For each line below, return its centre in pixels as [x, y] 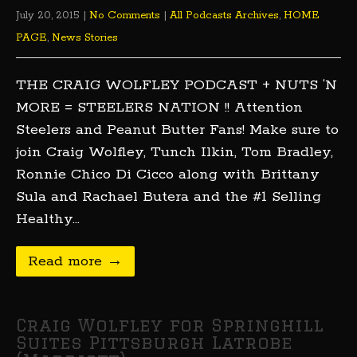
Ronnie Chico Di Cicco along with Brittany [168, 175]
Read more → [75, 261]
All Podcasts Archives [224, 16]
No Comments [125, 16]
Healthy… [48, 219]
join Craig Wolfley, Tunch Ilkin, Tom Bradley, [175, 152]
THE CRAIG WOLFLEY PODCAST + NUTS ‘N [177, 85]
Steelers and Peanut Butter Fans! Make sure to [177, 130]
